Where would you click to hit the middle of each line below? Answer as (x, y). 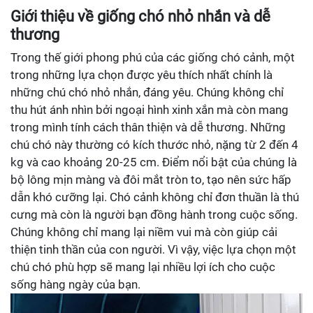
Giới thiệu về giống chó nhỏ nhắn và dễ (140, 16)
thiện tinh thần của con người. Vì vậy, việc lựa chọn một (153, 249)
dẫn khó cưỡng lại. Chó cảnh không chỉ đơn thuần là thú (155, 197)
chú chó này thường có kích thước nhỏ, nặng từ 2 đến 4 (154, 145)
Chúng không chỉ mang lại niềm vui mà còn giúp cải (144, 232)
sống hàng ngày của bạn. (75, 284)
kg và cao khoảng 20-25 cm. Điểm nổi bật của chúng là (154, 162)
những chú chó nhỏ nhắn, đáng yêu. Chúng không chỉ (147, 92)
